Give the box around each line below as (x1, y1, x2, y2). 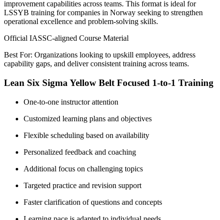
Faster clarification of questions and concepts (24, 197, 162, 206)
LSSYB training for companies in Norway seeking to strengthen (4, 8, 203, 17)
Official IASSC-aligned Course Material (4, 34, 129, 43)
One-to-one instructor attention (24, 97, 118, 106)
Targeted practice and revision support (24, 181, 141, 190)
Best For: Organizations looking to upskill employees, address (4, 51, 195, 59)
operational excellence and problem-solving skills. (4, 17, 158, 26)
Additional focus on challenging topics (24, 164, 143, 173)
